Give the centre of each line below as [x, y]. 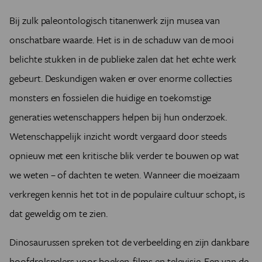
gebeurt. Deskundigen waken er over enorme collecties [121, 78]
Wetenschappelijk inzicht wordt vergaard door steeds [118, 136]
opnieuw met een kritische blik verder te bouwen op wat [125, 156]
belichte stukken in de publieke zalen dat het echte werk [123, 59]
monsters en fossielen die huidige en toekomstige [111, 98]
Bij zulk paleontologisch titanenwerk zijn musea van [115, 20]
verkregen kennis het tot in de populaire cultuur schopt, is [127, 194]
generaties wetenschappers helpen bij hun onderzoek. [118, 117]
